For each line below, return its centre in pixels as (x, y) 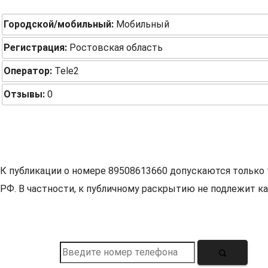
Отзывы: (24, 94)
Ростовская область (115, 48)
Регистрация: (35, 48)
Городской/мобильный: (59, 24)
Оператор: (28, 71)
